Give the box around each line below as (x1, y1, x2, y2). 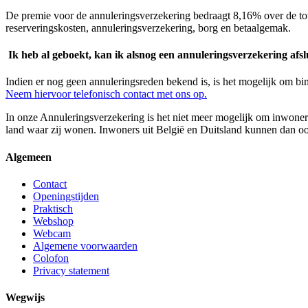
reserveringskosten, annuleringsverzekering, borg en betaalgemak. (5, 21, 291, 34)
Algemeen (5, 151, 52, 163)
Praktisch (33, 202, 73, 214)
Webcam (33, 227, 71, 239)
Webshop (33, 214, 74, 227)
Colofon (33, 252, 69, 264)
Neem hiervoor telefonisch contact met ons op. (5, 88, 207, 100)
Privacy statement (33, 264, 109, 276)
